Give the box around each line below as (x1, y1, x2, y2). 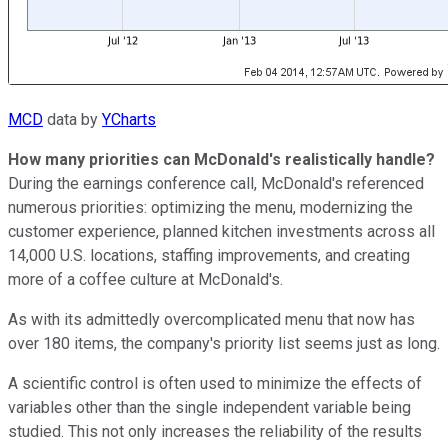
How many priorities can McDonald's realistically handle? (8, 149, 435, 169)
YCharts (102, 109, 156, 129)
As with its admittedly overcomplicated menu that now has (8, 309, 415, 329)
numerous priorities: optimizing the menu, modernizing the (8, 197, 413, 217)
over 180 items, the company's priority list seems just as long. (8, 333, 440, 353)
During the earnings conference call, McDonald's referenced (8, 173, 424, 193)
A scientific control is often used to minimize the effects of (8, 373, 422, 393)
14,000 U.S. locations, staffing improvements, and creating (8, 245, 410, 265)
